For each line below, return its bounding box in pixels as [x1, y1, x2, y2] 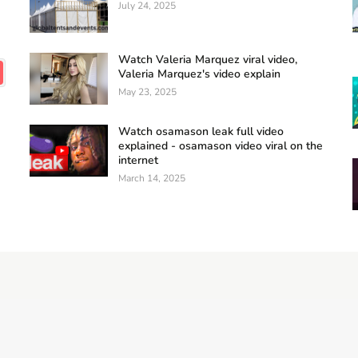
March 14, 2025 [118, 172, 186, 185]
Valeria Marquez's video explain [118, 66, 281, 82]
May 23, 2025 [118, 86, 177, 99]
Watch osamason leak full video [118, 124, 284, 140]
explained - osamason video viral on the [118, 138, 324, 154]
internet [118, 153, 159, 169]
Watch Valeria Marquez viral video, [118, 52, 298, 68]
